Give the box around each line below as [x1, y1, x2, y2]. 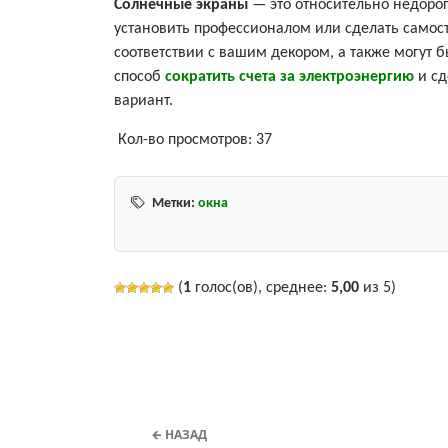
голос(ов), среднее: [191, 279, 331, 296]
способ [114, 68, 165, 85]
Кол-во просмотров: [118, 131, 252, 148]
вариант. [114, 92, 173, 109]
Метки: [152, 195, 195, 211]
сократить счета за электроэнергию [165, 68, 414, 85]
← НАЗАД [151, 425, 207, 443]
